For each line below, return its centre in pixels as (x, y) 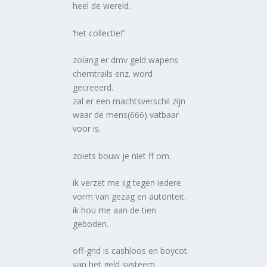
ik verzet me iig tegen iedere (127, 182)
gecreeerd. (93, 88)
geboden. (91, 223)
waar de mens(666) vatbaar (126, 115)
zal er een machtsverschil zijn (129, 101)
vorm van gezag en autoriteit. (130, 196)
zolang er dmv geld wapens (126, 60)
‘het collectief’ (99, 33)
